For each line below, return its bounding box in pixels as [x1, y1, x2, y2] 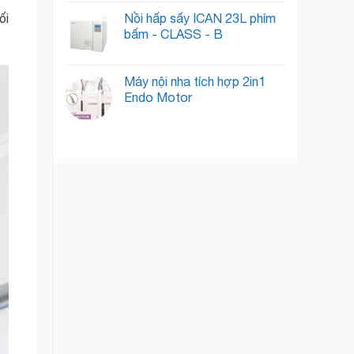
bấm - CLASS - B [123, 27, 223, 41]
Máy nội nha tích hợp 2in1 [123, 74, 265, 88]
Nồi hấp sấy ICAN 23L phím [123, 11, 276, 25]
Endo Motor [123, 90, 192, 104]
